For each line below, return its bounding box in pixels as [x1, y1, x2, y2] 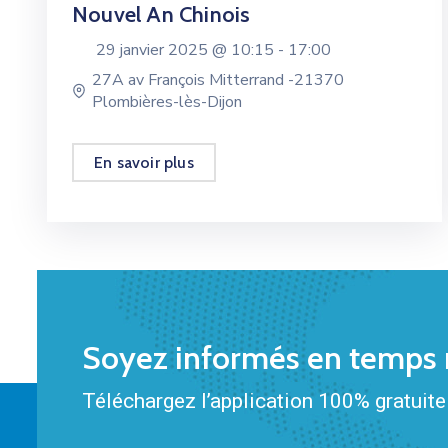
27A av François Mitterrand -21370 [92, 69, 345, 92]
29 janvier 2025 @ [96, 38, 231, 61]
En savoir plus [94, 153, 194, 173]
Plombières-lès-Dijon [92, 91, 243, 114]
